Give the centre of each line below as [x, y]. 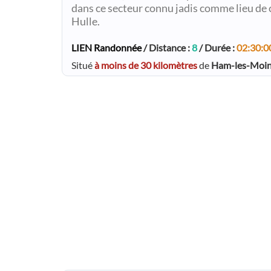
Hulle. [86, 21]
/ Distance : [167, 47]
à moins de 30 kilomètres [146, 65]
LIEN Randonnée [106, 47]
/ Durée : [217, 47]
